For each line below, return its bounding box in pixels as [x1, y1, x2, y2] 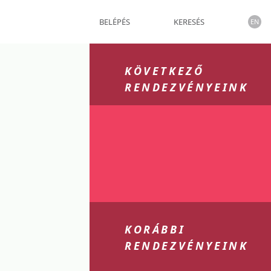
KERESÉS [174, 16, 204, 27]
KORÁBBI [125, 222, 186, 237]
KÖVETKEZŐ [125, 64, 204, 78]
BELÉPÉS [99, 16, 130, 27]
